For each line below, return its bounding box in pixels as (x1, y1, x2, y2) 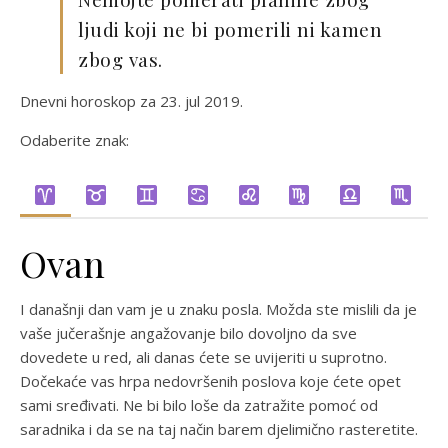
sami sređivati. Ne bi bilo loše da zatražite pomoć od (20, 395, 378, 415)
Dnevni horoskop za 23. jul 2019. (20, 91, 243, 111)
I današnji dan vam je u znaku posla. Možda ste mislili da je (20, 299, 417, 319)
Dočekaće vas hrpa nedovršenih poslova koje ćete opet (20, 371, 401, 391)
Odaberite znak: (20, 130, 129, 150)
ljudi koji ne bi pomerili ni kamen (78, 16, 382, 42)
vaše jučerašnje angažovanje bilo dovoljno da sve (20, 323, 357, 343)
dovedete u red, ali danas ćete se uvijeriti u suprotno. (20, 347, 387, 367)
